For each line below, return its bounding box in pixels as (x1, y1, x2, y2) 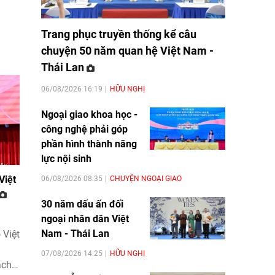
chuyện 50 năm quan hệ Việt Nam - (41, 44, 214, 57)
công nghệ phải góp (41, 123, 128, 135)
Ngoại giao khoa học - (41, 108, 137, 120)
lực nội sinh (41, 152, 91, 165)
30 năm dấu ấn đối (41, 198, 123, 210)
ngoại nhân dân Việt (41, 212, 129, 225)
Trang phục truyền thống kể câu (41, 27, 196, 41)
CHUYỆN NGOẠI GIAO (110, 174, 182, 183)
